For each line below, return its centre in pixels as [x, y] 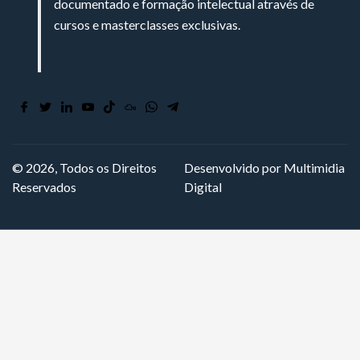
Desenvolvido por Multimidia [265, 168]
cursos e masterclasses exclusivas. [147, 25]
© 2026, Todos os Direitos [84, 168]
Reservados [44, 187]
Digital [203, 187]
